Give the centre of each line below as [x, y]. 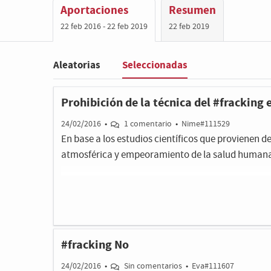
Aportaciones [94, 10]
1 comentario [148, 124]
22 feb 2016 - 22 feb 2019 [104, 27]
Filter [64, 76]
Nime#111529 [205, 124]
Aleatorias [77, 65]
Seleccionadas [155, 65]
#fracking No [95, 245]
